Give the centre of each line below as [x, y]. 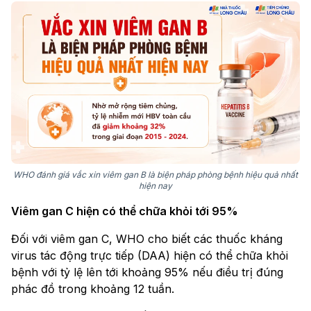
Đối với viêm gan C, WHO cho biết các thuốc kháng [147, 239]
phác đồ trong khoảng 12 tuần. [93, 289]
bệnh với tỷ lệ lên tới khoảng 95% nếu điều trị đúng [147, 272]
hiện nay [155, 186]
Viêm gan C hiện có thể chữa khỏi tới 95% [125, 211]
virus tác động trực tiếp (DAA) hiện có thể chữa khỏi [150, 256]
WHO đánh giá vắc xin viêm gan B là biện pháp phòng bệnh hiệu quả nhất [155, 175]
